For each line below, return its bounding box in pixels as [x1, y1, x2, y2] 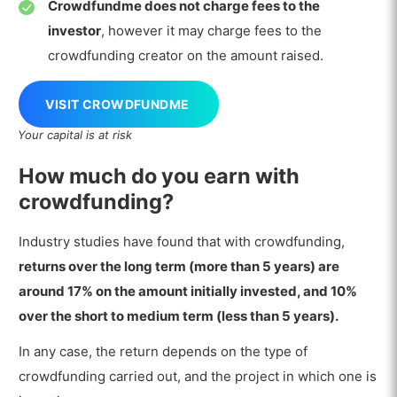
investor [47, 21, 101, 39]
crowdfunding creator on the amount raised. [47, 46, 323, 64]
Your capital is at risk [17, 128, 132, 143]
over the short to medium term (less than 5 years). [19, 307, 339, 324]
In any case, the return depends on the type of [19, 343, 308, 361]
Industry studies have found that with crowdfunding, [19, 232, 346, 250]
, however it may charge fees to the [100, 21, 322, 39]
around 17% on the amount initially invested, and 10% [19, 282, 358, 300]
